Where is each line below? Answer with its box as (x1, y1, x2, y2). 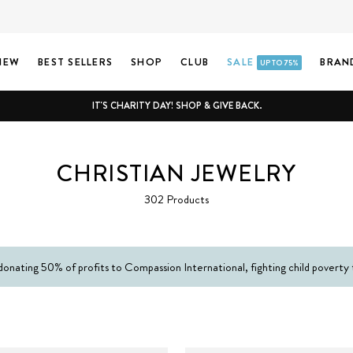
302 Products (144, 191, 209, 208)
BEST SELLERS (38, 54, 113, 69)
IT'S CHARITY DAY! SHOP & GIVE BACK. (91, 98, 262, 113)
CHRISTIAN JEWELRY (57, 157, 296, 190)
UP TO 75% (260, 56, 299, 69)
